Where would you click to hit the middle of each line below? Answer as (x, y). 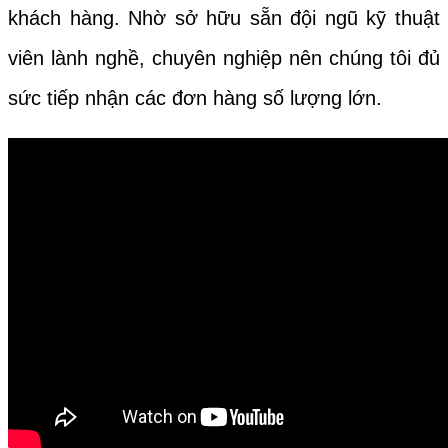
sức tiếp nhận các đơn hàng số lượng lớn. (195, 97)
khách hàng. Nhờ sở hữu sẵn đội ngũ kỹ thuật (224, 17)
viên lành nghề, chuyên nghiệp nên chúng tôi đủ (224, 57)
